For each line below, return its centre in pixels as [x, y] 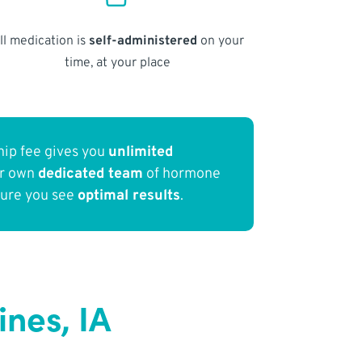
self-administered [143, 41]
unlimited [141, 153]
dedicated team [91, 175]
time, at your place [117, 63]
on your [220, 41]
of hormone [182, 175]
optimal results [129, 196]
